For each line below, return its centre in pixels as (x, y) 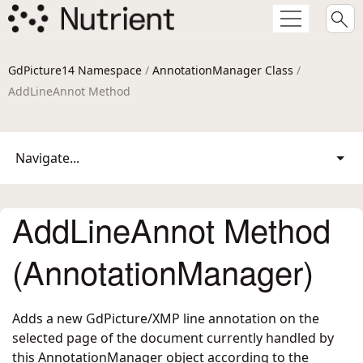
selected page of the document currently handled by (173, 338)
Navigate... (47, 158)
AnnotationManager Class (223, 70)
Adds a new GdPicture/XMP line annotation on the (166, 318)
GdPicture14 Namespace (75, 70)
